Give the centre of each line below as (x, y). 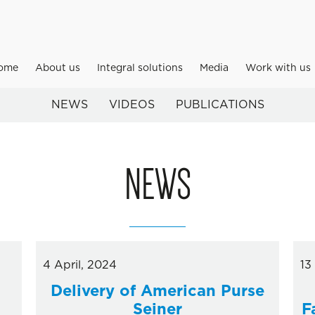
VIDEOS (131, 105)
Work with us (278, 68)
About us (58, 68)
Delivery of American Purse (157, 291)
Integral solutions (140, 68)
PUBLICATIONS (220, 105)
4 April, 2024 (79, 265)
